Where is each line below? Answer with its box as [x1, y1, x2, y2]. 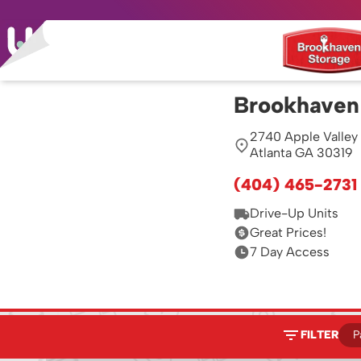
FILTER [300, 328, 338, 342]
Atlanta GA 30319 [250, 145, 353, 160]
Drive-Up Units [250, 205, 338, 221]
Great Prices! [250, 225, 326, 240]
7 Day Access [250, 244, 330, 259]
